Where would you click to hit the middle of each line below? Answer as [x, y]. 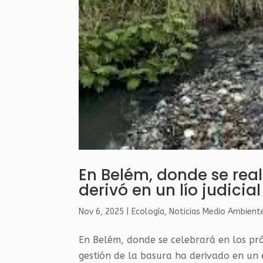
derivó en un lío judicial [170, 190]
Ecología [148, 211]
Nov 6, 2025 [102, 211]
